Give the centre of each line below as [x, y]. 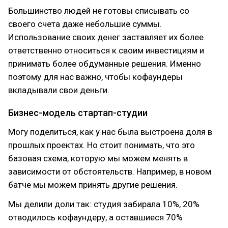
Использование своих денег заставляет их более [106, 37]
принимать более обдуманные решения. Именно [105, 64]
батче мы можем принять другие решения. [93, 185]
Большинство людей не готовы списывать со [99, 11]
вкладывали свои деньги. [59, 90]
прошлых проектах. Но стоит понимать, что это [102, 145]
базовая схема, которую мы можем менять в [98, 158]
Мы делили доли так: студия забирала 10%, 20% [104, 204]
